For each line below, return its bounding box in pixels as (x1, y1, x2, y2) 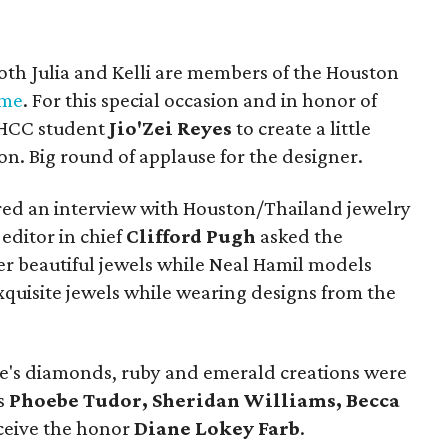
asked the (256, 224, 344, 248)
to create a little (232, 116, 372, 140)
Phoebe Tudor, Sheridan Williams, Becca (9, 388, 401, 412)
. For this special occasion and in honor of (23, 88, 378, 112)
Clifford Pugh (126, 224, 257, 248)
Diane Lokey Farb (134, 416, 301, 440)
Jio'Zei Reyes (109, 116, 233, 140)
